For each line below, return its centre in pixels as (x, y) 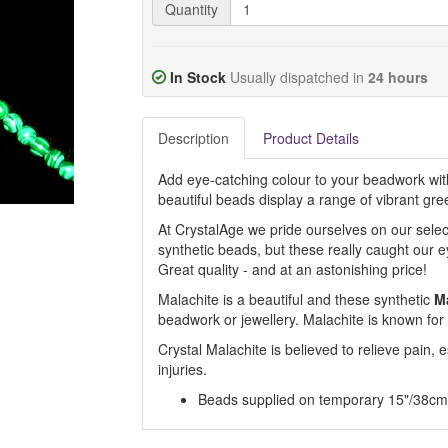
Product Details (310, 138)
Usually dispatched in (298, 77)
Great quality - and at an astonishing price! (292, 269)
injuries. (182, 369)
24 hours (397, 77)
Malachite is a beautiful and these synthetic (295, 299)
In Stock (197, 77)
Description (193, 138)
